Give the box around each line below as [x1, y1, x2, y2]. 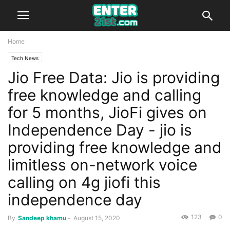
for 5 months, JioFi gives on [8, 103, 207, 122]
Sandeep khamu [18, 214, 66, 222]
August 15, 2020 [73, 214, 120, 222]
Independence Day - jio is [8, 121, 192, 139]
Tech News [11, 55, 39, 61]
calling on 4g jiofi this [8, 173, 161, 191]
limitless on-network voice [8, 156, 197, 174]
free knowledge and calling [8, 86, 201, 104]
